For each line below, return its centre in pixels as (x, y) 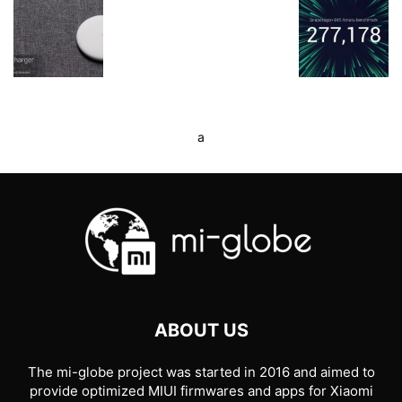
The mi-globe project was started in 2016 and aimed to (201, 372)
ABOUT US (201, 330)
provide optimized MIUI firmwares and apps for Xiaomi (201, 391)
